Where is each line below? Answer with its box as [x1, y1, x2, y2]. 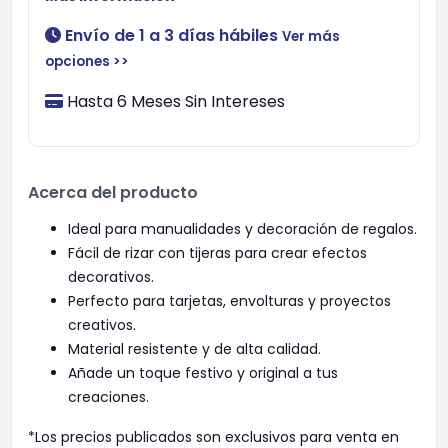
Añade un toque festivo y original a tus [68, 363, 338, 383]
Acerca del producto [28, 181, 198, 204]
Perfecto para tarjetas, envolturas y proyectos [68, 291, 391, 311]
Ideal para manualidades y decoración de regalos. [68, 219, 417, 239]
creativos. [68, 315, 136, 335]
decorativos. [68, 267, 154, 287]
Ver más [282, 27, 340, 46]
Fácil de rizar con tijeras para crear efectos [68, 243, 367, 263]
